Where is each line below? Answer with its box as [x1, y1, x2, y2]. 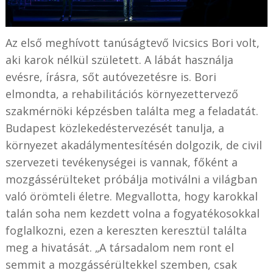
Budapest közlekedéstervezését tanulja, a [5, 120, 224, 135]
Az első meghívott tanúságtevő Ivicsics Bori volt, [5, 35, 260, 50]
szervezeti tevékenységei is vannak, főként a [5, 154, 238, 169]
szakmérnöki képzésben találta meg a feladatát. [5, 103, 258, 118]
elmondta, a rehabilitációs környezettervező [5, 86, 238, 101]
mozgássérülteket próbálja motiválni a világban [5, 171, 257, 186]
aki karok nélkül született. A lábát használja [5, 52, 233, 67]
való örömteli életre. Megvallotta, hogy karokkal [5, 188, 258, 204]
